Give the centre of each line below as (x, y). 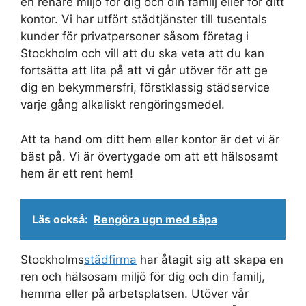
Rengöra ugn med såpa (155, 220)
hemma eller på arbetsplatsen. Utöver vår (135, 294)
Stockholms (52, 260)
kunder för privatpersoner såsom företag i (135, 37)
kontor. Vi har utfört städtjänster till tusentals (144, 19)
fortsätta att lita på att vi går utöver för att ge (144, 71)
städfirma (110, 260)
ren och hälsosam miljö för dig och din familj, (143, 277)
